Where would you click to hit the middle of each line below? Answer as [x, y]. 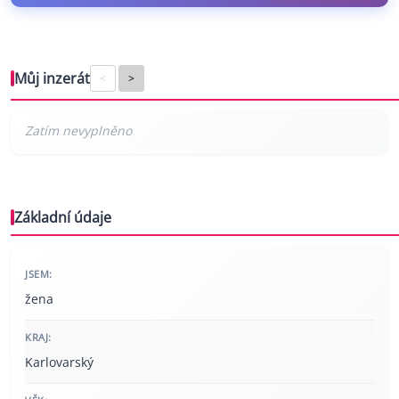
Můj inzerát [52, 79]
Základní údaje [63, 218]
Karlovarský [59, 362]
